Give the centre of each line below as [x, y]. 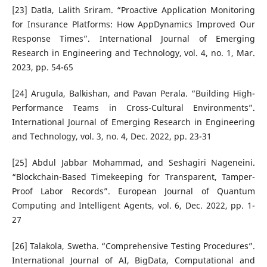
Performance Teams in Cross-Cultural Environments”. [133, 108]
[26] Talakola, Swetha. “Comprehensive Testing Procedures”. [133, 246]
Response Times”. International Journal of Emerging [133, 39]
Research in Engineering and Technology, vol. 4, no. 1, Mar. [133, 53]
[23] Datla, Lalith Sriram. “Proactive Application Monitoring [133, 10]
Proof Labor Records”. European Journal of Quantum [133, 191]
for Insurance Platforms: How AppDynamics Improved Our [133, 24]
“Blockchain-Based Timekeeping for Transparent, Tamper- [133, 177]
